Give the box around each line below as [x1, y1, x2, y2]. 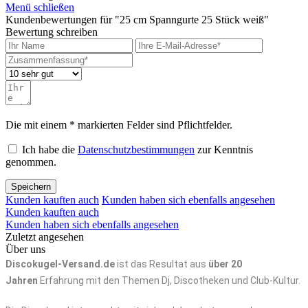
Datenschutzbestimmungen [78, 144, 195, 156]
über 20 [208, 258, 242, 270]
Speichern [11, 181, 51, 192]
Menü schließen [5, 1, 74, 14]
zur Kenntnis [195, 144, 253, 156]
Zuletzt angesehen [5, 231, 84, 243]
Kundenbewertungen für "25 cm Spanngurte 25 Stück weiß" [5, 14, 269, 26]
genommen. [5, 156, 56, 168]
